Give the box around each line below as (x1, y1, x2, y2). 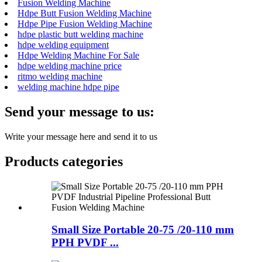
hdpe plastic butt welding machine (18, 29, 143, 39)
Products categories (5, 153, 123, 169)
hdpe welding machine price (18, 60, 122, 71)
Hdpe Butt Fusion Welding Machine (18, 8, 151, 18)
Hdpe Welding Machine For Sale (18, 50, 139, 60)
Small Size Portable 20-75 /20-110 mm (51, 223, 234, 236)
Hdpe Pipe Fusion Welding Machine (18, 18, 152, 29)
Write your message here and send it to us (5, 131, 157, 142)
